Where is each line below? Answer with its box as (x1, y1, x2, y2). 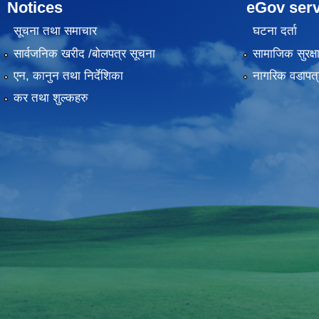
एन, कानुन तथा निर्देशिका (13, 68, 123, 83)
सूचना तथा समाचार (13, 24, 97, 38)
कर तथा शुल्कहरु (13, 91, 88, 105)
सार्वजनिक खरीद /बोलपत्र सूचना (13, 46, 155, 61)
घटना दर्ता (252, 24, 297, 38)
